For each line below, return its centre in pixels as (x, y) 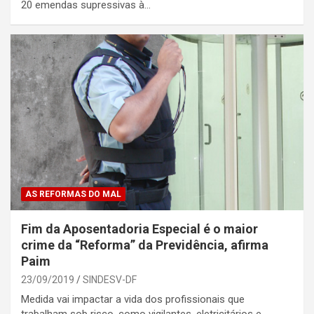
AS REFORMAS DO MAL (73, 194)
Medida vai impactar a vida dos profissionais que (133, 299)
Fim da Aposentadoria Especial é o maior (139, 228)
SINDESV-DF (110, 279)
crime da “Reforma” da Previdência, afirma (145, 245)
